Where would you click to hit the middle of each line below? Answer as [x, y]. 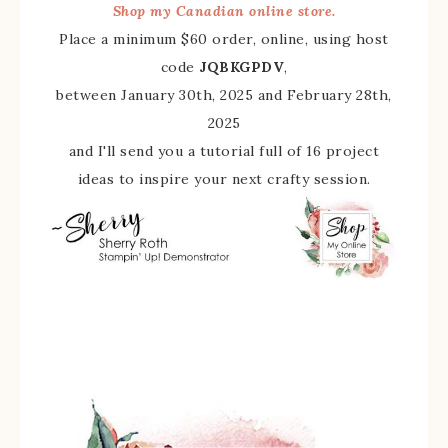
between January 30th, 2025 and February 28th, [224, 94]
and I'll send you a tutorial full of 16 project [224, 150]
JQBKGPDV [241, 66]
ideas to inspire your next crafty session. [224, 178]
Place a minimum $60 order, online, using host [224, 38]
